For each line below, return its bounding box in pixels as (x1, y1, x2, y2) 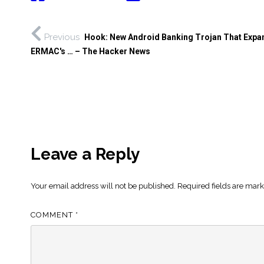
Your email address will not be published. (31, 181, 176, 190)
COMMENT (31, 210, 75, 219)
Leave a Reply (31, 144, 140, 164)
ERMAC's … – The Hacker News (31, 46, 150, 56)
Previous (44, 31, 80, 42)
